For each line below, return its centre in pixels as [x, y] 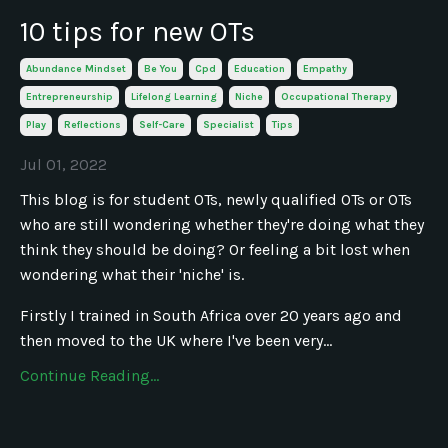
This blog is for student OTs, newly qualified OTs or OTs [216, 199]
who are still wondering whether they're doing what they [222, 224]
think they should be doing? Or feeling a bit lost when [215, 249]
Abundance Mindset [76, 68]
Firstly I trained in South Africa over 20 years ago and [211, 315]
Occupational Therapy [336, 96]
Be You [160, 68]
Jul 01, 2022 [63, 164]
